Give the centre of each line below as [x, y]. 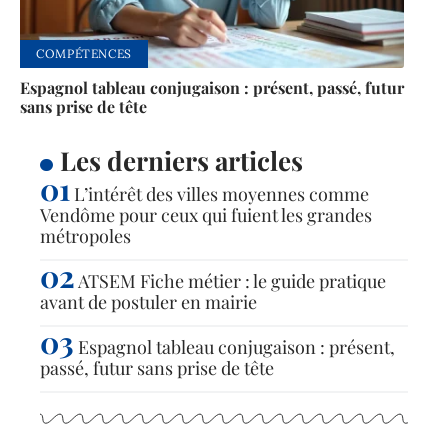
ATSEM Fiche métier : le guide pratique [232, 281]
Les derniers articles [181, 161]
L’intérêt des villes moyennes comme [221, 194]
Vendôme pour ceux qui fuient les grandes [206, 215]
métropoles [85, 236]
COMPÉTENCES [84, 54]
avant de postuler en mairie [148, 302]
